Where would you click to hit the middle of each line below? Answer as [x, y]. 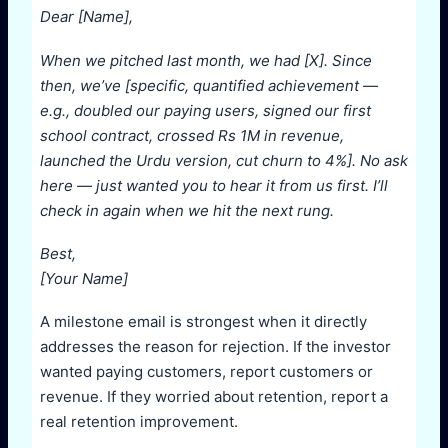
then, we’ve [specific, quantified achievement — [209, 85]
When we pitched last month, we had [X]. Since [206, 60]
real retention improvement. [139, 422]
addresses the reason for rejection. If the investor [215, 347]
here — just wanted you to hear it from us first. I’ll [214, 185]
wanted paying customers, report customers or [206, 372]
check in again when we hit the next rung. [187, 210]
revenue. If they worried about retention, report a [214, 397]
